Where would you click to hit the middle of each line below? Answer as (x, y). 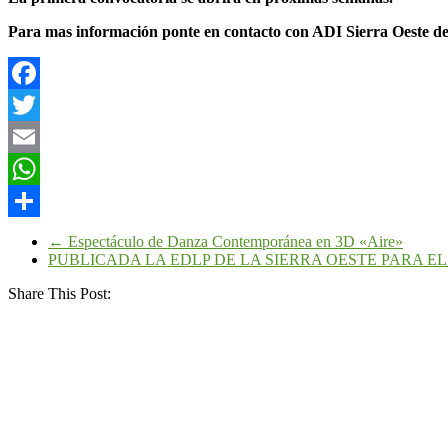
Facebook (39, 104)
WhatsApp (42, 200)
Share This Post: (59, 293)
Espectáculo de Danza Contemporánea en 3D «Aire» (233, 241)
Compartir (40, 232)
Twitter (30, 136)
